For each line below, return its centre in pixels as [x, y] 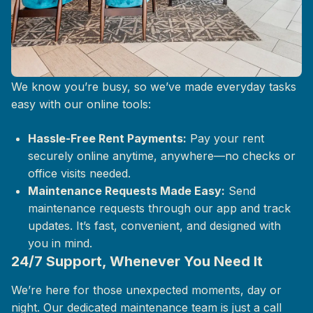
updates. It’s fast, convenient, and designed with [154, 226]
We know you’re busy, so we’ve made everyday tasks [154, 87]
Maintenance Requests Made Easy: [126, 191]
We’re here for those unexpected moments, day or [146, 290]
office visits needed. [79, 173]
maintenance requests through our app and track [159, 208]
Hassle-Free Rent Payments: [107, 138]
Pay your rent [225, 138]
